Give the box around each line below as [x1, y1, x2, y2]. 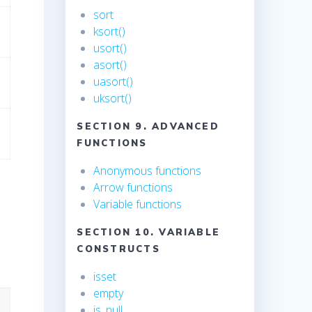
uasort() [93, 74, 134, 90]
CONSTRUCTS [77, 243, 160, 255]
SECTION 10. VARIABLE [77, 226, 221, 238]
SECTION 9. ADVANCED [77, 120, 219, 132]
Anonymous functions [93, 163, 202, 179]
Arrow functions [93, 180, 173, 196]
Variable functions [93, 196, 182, 212]
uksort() [93, 91, 132, 107]
